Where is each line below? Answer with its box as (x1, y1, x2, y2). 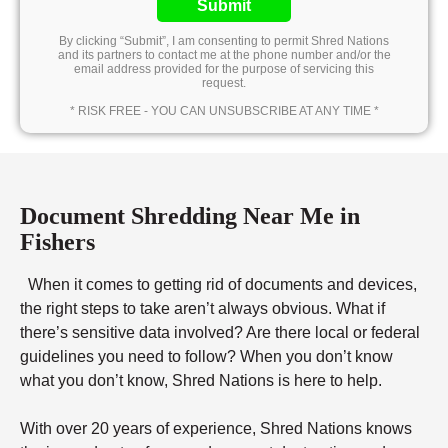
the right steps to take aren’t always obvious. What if (20, 300, 385, 318)
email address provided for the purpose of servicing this (74, 62, 374, 77)
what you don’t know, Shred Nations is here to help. (20, 372, 382, 390)
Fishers (20, 229, 95, 256)
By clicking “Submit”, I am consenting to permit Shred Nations (59, 34, 389, 49)
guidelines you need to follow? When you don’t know (20, 348, 393, 366)
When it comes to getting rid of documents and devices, (20, 276, 417, 294)
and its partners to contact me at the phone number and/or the (57, 48, 391, 63)
